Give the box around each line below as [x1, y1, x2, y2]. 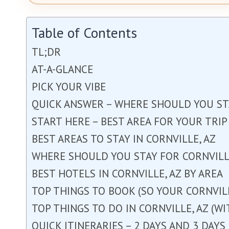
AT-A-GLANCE [32, 62, 93, 76]
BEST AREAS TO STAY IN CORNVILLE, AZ [32, 132, 216, 146]
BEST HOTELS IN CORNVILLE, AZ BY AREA [32, 167, 223, 180]
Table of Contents [32, 24, 137, 42]
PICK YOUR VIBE [32, 80, 106, 94]
